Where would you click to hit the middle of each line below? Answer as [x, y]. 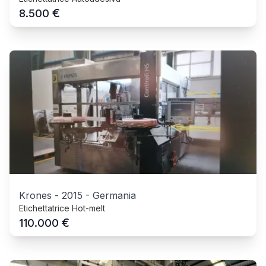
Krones [35, 196]
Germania [114, 196]
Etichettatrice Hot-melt [62, 208]
